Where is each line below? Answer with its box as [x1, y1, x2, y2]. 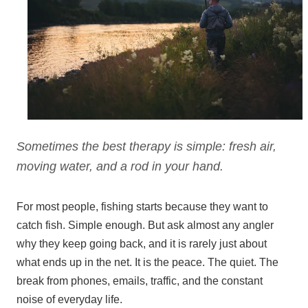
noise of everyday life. [16, 294, 122, 306]
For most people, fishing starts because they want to [16, 201, 268, 213]
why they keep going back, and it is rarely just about [16, 238, 267, 250]
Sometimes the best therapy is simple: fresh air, [16, 140, 276, 154]
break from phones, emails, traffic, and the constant [16, 275, 263, 287]
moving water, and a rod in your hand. [16, 159, 223, 174]
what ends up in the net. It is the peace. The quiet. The [16, 256, 278, 269]
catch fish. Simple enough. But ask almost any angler [16, 219, 274, 232]
